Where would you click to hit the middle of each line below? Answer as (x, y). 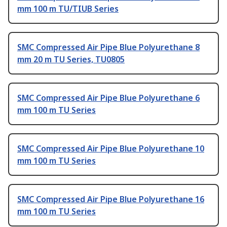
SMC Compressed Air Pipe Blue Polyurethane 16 (111, 199)
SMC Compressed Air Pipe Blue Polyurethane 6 (108, 98)
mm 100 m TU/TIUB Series (68, 9)
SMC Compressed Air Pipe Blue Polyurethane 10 (111, 149)
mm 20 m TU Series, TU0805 (71, 60)
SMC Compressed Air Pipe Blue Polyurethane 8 (108, 47)
